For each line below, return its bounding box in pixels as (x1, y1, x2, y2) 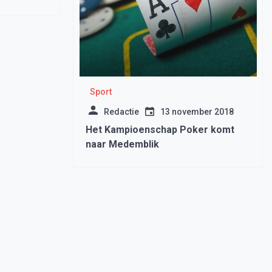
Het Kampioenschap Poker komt (85, 124, 234, 135)
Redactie (103, 107, 139, 117)
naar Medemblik (85, 138, 159, 150)
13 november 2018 (160, 107, 234, 117)
